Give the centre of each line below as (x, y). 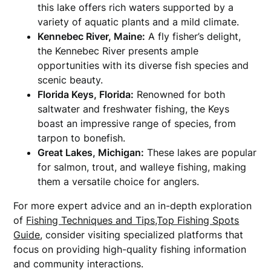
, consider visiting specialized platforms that (142, 235)
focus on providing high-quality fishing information (130, 249)
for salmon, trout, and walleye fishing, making (142, 167)
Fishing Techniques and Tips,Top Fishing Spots (133, 220)
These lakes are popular (201, 152)
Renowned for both (180, 94)
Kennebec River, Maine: (92, 36)
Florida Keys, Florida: (86, 94)
